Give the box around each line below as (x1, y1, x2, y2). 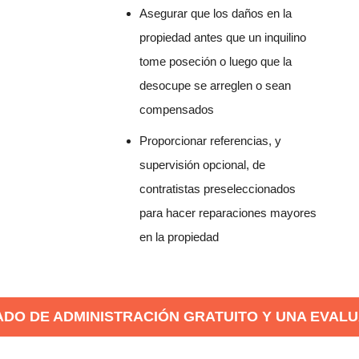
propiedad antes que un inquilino (139, 30, 307, 45)
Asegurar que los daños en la (139, 6, 292, 21)
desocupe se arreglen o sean (139, 79, 292, 93)
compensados (139, 103, 215, 117)
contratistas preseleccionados (139, 182, 296, 196)
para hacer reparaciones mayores (139, 206, 317, 220)
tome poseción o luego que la (139, 54, 292, 69)
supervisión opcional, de (139, 158, 266, 172)
